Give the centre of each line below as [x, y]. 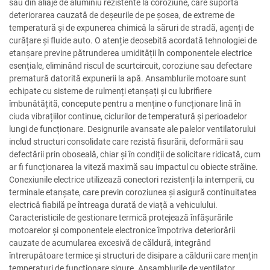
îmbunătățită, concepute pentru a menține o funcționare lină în [125, 104]
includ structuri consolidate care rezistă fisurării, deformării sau [126, 142]
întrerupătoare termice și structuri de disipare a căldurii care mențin [133, 256]
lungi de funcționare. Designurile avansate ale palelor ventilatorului [132, 129]
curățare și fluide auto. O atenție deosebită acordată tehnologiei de [133, 41]
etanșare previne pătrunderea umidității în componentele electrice [130, 53]
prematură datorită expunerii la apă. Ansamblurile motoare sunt [128, 79]
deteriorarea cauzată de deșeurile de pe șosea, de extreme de [122, 15]
